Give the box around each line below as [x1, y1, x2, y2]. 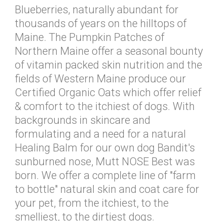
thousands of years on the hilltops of [15, 17, 186, 30]
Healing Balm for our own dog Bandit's [15, 142, 195, 154]
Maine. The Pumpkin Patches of [15, 31, 164, 43]
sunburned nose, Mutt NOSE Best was [15, 155, 195, 168]
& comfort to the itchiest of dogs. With [15, 100, 195, 112]
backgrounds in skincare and [15, 114, 150, 126]
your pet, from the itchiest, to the [15, 197, 169, 209]
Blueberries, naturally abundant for [15, 3, 179, 16]
